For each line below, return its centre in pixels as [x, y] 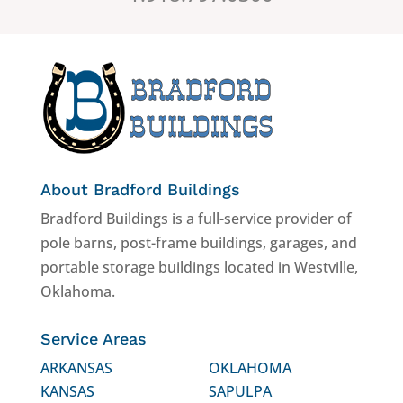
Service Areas [93, 339]
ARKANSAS [76, 368]
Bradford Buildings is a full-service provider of [196, 219]
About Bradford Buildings [140, 190]
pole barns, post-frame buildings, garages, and [198, 243]
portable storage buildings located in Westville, [199, 268]
